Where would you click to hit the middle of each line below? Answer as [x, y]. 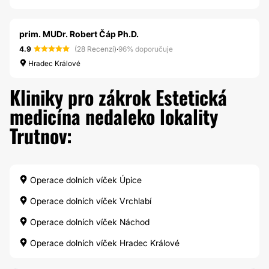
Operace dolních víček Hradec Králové [104, 243]
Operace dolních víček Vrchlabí [89, 201]
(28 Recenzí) [95, 49]
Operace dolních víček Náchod [89, 222]
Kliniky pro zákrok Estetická [118, 97]
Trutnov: [41, 135]
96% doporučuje [146, 49]
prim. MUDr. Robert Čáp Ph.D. [79, 34]
